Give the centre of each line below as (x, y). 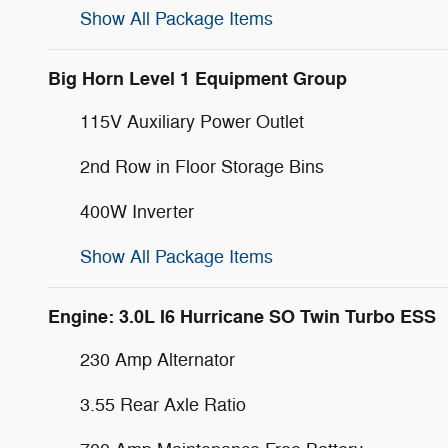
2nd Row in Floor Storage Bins (202, 167)
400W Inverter (137, 212)
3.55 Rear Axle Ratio (163, 405)
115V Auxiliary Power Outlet (192, 122)
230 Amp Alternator (157, 360)
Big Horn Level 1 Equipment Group (197, 79)
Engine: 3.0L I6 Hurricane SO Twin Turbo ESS (242, 317)
